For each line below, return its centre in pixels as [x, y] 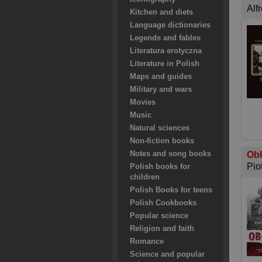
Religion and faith [162, 229]
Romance [147, 242]
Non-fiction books [162, 141]
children [145, 177]
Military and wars [161, 89]
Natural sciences [160, 128]
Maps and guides [161, 77]
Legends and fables [165, 38]
